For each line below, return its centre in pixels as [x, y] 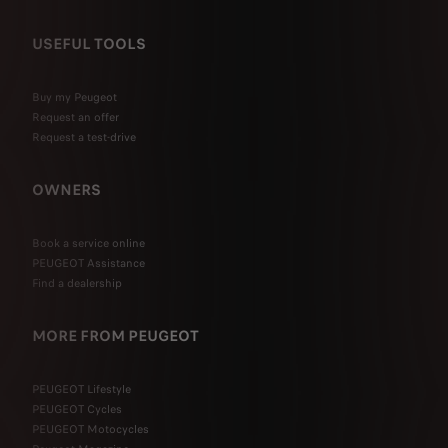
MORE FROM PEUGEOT [115, 336]
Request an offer [75, 117]
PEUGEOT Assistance [88, 263]
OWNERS [66, 190]
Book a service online [88, 243]
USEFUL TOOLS [89, 44]
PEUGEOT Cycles [77, 409]
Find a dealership [77, 283]
